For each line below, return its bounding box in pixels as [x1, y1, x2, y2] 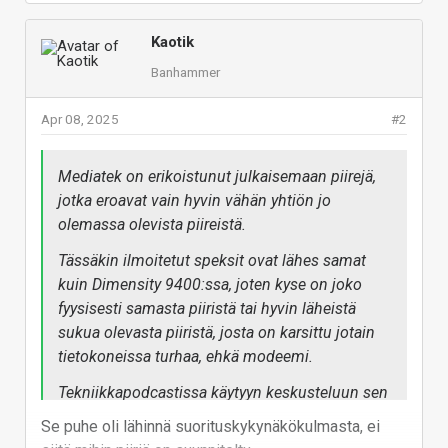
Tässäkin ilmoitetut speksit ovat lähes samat [58, 251, 366, 271]
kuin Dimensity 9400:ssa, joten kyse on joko [58, 275, 362, 295]
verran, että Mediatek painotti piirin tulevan [58, 407, 353, 427]
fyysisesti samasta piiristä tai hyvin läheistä [58, 299, 356, 319]
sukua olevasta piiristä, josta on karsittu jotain [58, 323, 375, 343]
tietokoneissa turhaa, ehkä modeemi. [58, 347, 313, 367]
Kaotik [151, 33, 194, 52]
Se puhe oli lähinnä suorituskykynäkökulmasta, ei [41, 417, 380, 437]
